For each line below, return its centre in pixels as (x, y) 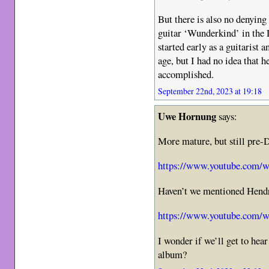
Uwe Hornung (187, 116)
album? (173, 254)
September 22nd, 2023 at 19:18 (210, 91)
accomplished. (186, 74)
